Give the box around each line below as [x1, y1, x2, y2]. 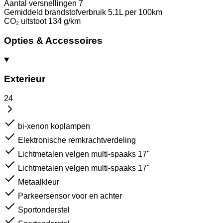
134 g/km [48, 17, 81, 26]
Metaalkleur [18, 178, 59, 186]
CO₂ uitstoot [4, 17, 46, 26]
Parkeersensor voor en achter [18, 192, 122, 200]
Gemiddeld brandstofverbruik [4, 8, 106, 17]
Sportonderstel [18, 206, 70, 214]
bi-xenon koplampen [18, 122, 90, 130]
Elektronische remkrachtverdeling [18, 136, 136, 144]
